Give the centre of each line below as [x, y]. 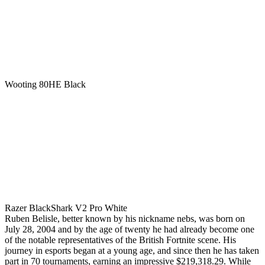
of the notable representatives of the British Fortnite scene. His [120, 240]
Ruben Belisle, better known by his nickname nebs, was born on [125, 218]
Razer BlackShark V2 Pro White [66, 208]
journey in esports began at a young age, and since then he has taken [132, 250]
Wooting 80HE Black [45, 84]
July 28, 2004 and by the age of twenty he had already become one [130, 229]
